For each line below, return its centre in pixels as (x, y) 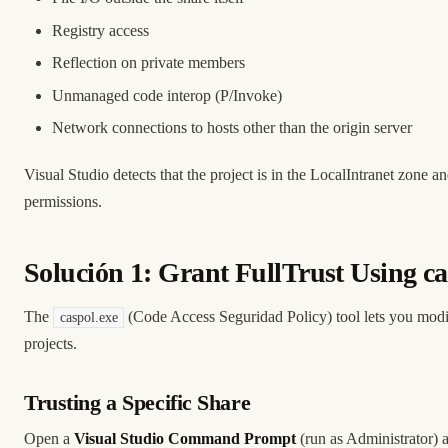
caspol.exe (88, 318)
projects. (50, 344)
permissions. (63, 202)
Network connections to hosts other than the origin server (232, 128)
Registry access (100, 30)
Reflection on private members (148, 63)
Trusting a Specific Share (137, 403)
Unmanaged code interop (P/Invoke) (167, 95)
